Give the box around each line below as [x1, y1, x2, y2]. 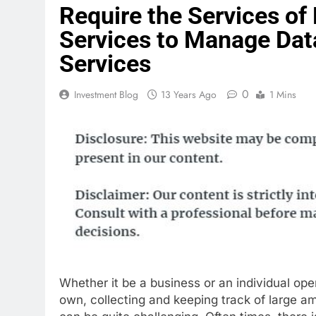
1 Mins [269, 87, 296, 102]
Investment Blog [74, 87, 138, 102]
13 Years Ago [161, 87, 217, 102]
